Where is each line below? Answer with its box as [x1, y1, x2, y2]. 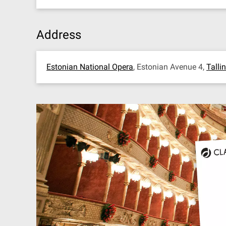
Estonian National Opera [46, 62, 133, 72]
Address [36, 28, 81, 42]
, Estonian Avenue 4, [133, 62, 206, 72]
